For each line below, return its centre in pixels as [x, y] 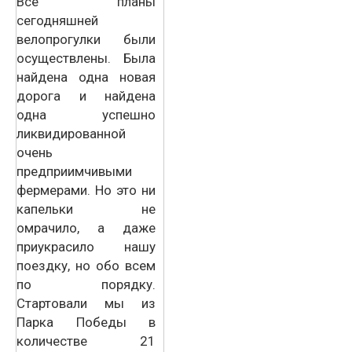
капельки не [86, 209]
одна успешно [86, 114]
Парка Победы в [86, 322]
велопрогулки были [86, 39]
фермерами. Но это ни [86, 190]
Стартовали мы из [86, 303]
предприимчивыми [74, 171]
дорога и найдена [86, 95]
